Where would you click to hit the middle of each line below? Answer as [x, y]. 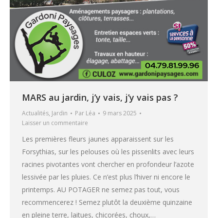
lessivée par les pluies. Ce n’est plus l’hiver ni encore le [106, 177]
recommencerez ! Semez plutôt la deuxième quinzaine [107, 202]
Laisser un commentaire [55, 123]
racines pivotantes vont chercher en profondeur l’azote [108, 164]
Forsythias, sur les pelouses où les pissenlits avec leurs [108, 151]
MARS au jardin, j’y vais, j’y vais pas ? [100, 97]
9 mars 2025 [120, 113]
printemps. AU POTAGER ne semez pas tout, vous [101, 189]
